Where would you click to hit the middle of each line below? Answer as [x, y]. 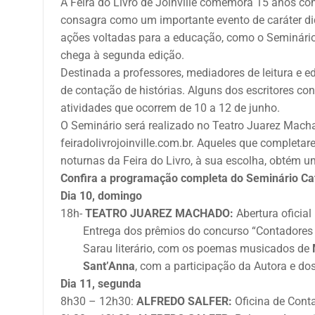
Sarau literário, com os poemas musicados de [186, 248]
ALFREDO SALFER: [184, 301]
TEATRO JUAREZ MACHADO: [159, 213]
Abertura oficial [272, 213]
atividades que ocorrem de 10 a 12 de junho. [170, 108]
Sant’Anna [98, 266]
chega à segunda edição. [122, 55]
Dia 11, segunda [101, 283]
